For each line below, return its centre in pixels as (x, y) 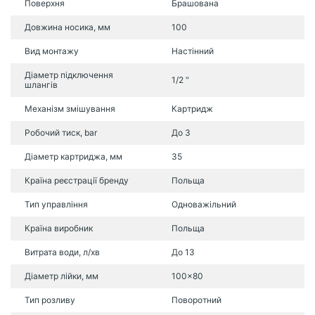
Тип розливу (50, 300)
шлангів (41, 85)
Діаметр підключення (69, 75)
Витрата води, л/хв (62, 252)
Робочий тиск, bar (61, 133)
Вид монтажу (52, 51)
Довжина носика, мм (67, 27)
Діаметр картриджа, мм (73, 156)
